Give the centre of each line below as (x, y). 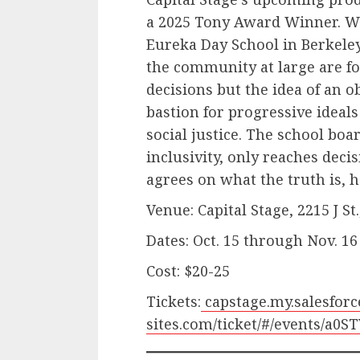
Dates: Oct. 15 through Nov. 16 (252, 241)
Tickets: (174, 302)
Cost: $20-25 (188, 271)
